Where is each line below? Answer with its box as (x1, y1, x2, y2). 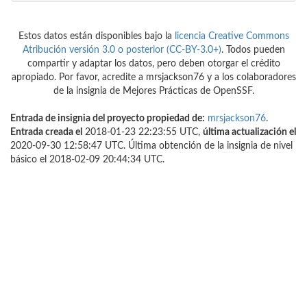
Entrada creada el (10, 127, 82, 138)
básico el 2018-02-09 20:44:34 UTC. (10, 155, 164, 165)
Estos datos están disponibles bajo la (18, 32, 175, 42)
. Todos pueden (221, 45, 285, 56)
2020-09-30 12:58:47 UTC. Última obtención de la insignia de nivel (10, 141, 293, 151)
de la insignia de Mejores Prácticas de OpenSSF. (53, 86, 254, 97)
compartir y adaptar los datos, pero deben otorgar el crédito (27, 59, 280, 69)
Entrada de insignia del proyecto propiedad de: (10, 114, 205, 124)
